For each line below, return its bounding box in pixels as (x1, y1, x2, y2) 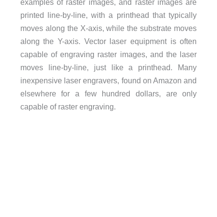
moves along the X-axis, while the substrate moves (20, 23, 197, 32)
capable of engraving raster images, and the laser (20, 49, 197, 59)
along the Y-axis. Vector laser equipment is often (20, 36, 197, 46)
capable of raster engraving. (20, 102, 116, 111)
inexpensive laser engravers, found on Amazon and (20, 76, 197, 85)
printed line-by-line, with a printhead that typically (20, 10, 197, 19)
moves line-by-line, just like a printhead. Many (20, 62, 197, 72)
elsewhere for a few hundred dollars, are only (20, 89, 197, 98)
